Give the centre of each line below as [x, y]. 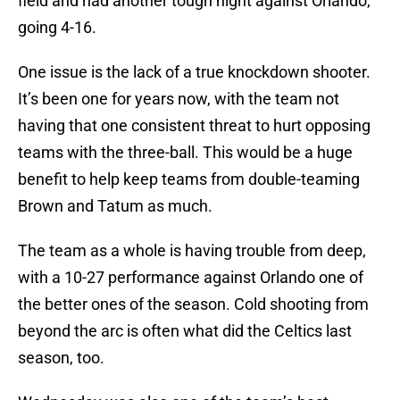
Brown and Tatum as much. [115, 206]
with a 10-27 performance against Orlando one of [191, 278]
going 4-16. [57, 28]
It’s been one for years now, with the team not [179, 99]
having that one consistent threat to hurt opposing [194, 126]
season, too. [61, 358]
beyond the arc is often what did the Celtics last [185, 331]
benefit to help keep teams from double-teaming [189, 179]
